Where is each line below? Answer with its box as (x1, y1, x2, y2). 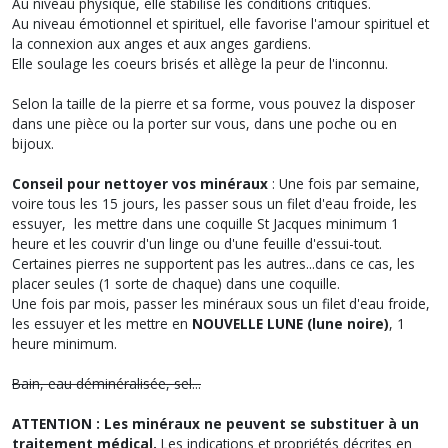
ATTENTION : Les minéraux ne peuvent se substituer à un (12, 414, 419, 433)
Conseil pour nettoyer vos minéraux (12, 174, 268, 193)
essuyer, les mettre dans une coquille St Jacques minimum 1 (12, 214, 399, 233)
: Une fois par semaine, (268, 174, 420, 193)
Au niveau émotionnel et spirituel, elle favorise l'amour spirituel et (12, 14, 429, 33)
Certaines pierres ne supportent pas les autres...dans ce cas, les (12, 254, 415, 273)
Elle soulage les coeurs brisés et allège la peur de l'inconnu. (12, 54, 388, 73)
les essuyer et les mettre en (12, 314, 192, 333)
